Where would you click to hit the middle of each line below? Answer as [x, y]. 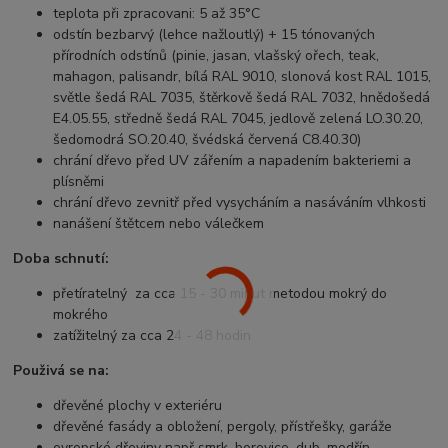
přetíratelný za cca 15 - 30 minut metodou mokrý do [220, 294]
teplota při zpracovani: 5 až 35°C [157, 14]
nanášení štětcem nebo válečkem [159, 224]
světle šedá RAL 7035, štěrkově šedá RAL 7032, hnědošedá [242, 98]
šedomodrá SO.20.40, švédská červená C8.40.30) [207, 140]
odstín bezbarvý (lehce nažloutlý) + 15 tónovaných [214, 35]
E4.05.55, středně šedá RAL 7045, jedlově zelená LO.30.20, [238, 119]
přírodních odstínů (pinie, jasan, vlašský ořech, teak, [216, 56]
